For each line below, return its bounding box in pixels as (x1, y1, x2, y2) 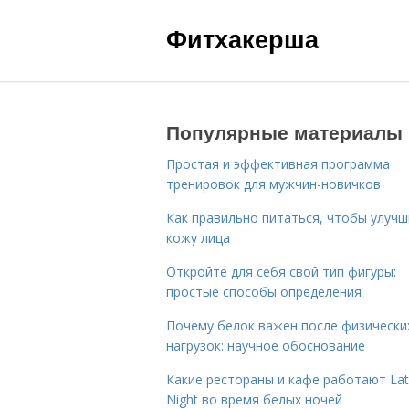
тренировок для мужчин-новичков (166, 175, 381, 193)
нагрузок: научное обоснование (166, 337, 365, 354)
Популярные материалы (166, 118, 403, 145)
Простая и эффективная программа (166, 155, 390, 173)
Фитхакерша (166, 21, 319, 56)
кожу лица (166, 229, 230, 246)
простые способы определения (166, 283, 362, 300)
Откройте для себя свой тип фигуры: (166, 263, 396, 280)
